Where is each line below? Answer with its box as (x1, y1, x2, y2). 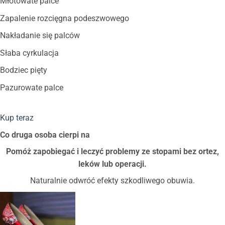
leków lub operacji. (78, 159, 147, 169)
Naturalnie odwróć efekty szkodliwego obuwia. (30, 176, 195, 186)
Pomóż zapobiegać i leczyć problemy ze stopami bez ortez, (6, 147, 219, 157)
